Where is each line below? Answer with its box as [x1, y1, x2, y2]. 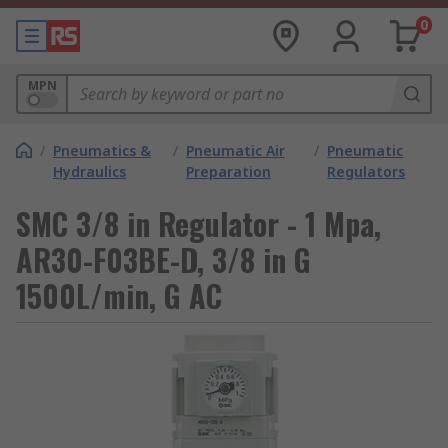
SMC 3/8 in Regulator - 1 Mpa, [16, 201, 381, 246]
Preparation [185, 162, 271, 181]
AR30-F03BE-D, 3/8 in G [16, 237, 311, 282]
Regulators [327, 162, 406, 181]
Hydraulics [53, 162, 126, 181]
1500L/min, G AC [16, 273, 222, 318]
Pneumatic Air [185, 141, 285, 160]
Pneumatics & [53, 141, 151, 160]
